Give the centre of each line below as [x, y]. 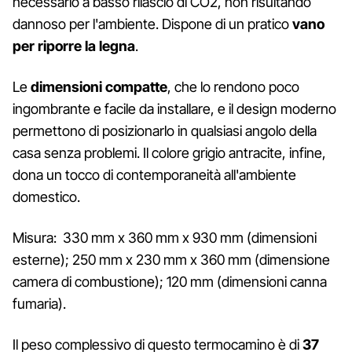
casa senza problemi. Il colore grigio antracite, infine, [169, 153]
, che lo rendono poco [233, 87]
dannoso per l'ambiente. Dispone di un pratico [151, 24]
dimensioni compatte [97, 87]
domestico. [46, 197]
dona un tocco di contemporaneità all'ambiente [154, 175]
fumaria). [39, 304]
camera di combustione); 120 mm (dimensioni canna [170, 282]
